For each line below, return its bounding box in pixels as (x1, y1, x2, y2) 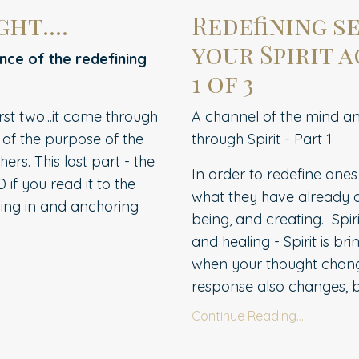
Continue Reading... (192, 307, 304, 324)
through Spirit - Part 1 (192, 129, 332, 148)
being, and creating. (192, 209, 324, 228)
